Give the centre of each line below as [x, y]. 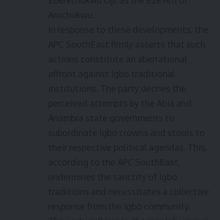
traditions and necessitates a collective [129, 192]
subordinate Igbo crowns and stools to [126, 133]
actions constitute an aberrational [118, 59]
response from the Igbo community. [119, 206]
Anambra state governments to [111, 118]
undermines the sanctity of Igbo [113, 177]
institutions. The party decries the [117, 88]
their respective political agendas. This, [128, 147]
